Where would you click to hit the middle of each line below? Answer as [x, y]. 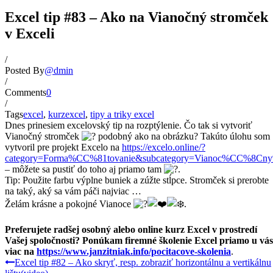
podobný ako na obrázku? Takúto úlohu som [183, 136]
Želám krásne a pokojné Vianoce [69, 204]
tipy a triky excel [122, 114]
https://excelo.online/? [164, 147]
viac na [21, 251]
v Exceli [30, 33]
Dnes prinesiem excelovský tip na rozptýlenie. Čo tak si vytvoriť [129, 125]
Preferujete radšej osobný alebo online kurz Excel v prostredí [131, 229]
